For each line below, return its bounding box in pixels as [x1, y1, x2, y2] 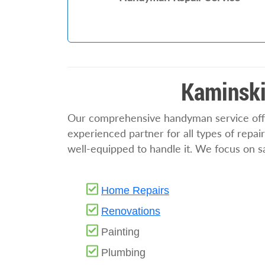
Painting [101, 225, 140, 238]
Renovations [101, 205, 161, 217]
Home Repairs [101, 184, 170, 196]
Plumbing [101, 246, 146, 258]
